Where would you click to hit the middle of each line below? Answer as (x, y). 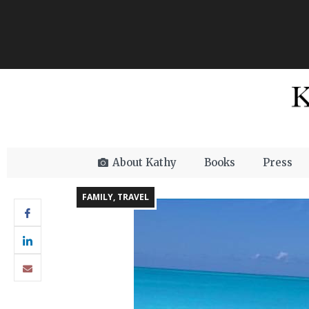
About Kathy (144, 163)
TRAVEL (133, 197)
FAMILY (97, 197)
